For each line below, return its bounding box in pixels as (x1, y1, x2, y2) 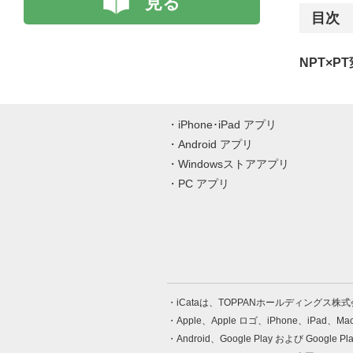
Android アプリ (178, 138, 253, 150)
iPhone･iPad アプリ (178, 118, 277, 131)
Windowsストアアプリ (178, 158, 289, 170)
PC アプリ (178, 177, 229, 190)
